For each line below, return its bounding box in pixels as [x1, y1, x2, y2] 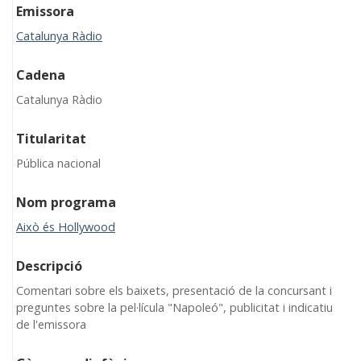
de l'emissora [16, 316, 86, 332]
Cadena [16, 65, 65, 84]
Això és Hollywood [16, 218, 115, 234]
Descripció [16, 256, 82, 275]
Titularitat [16, 129, 86, 147]
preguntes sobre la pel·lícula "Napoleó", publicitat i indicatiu [16, 299, 333, 315]
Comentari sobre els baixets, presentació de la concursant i [16, 282, 332, 298]
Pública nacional [16, 155, 101, 171]
